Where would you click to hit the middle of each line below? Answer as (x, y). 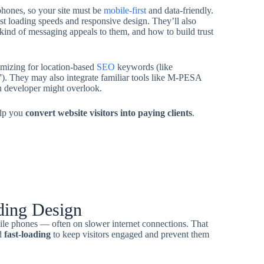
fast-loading (27, 234)
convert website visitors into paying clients (108, 113)
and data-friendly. (179, 10)
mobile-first (125, 10)
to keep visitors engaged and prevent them (130, 234)
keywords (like (143, 67)
